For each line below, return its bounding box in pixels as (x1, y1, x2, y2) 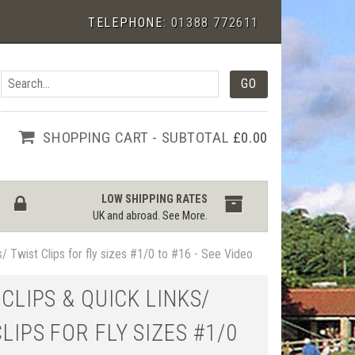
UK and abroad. (93, 209, 163, 223)
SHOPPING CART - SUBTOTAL (43, 128, 233, 147)
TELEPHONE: (88, 15, 171, 30)
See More (162, 209, 206, 223)
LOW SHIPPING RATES (101, 193, 208, 207)
